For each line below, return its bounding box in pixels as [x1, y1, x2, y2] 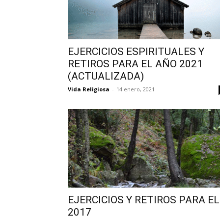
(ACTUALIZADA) [68, 70, 144, 82]
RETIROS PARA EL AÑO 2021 [68, 58, 203, 70]
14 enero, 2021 [116, 85, 155, 93]
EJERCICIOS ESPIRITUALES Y [68, 46, 204, 57]
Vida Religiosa [68, 85, 110, 93]
